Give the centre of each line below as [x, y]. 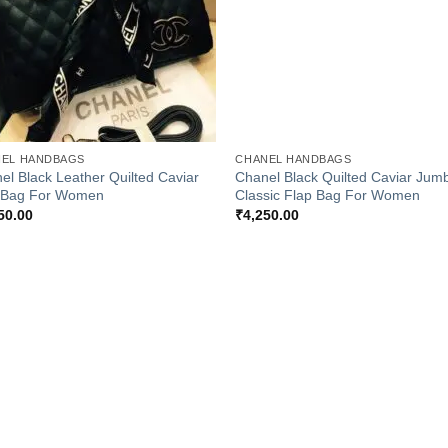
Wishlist [179, 366]
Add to [180, 352]
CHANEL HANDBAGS [293, 159]
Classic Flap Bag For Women [328, 195]
